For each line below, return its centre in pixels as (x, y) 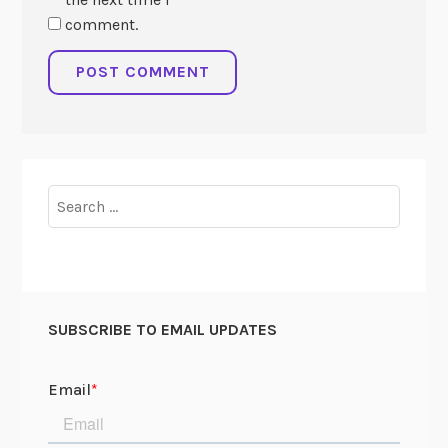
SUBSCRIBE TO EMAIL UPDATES (162, 330)
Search (70, 196)
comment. (101, 24)
